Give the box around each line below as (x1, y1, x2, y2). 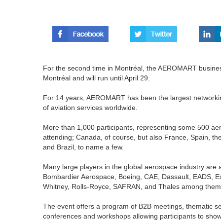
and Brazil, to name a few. (43, 143, 124, 151)
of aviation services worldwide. (43, 104, 138, 111)
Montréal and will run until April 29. (43, 74, 150, 82)
